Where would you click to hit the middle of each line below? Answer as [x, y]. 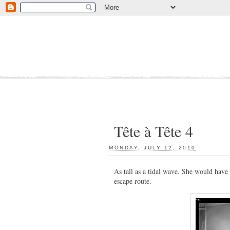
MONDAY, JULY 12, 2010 [152, 148]
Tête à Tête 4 [154, 131]
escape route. [133, 181]
